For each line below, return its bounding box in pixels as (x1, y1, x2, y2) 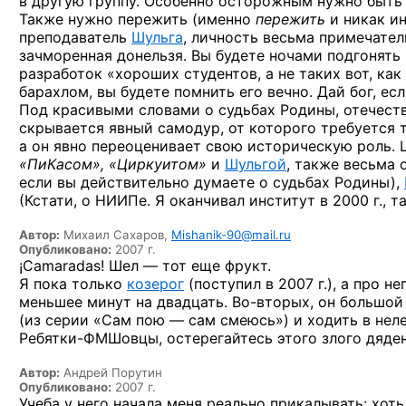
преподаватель (19, 27, 131, 46)
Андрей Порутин (60, 364, 162, 380)
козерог (127, 274, 184, 293)
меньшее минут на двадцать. (19, 292, 232, 311)
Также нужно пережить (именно (19, 9, 256, 28)
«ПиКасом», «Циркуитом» (19, 154, 207, 173)
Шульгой (225, 154, 286, 173)
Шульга (131, 27, 183, 46)
